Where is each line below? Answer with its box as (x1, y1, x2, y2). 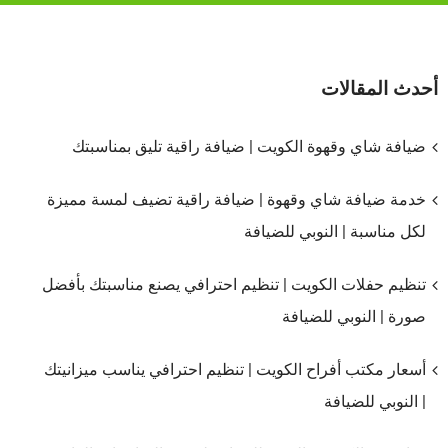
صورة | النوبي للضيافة (282, 307, 426, 327)
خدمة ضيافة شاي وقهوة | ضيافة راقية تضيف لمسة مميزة (47, 190, 426, 210)
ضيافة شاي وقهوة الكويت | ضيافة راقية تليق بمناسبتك (72, 137, 426, 157)
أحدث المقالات (321, 77, 438, 101)
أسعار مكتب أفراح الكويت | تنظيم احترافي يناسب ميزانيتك (44, 360, 426, 380)
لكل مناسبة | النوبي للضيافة (244, 222, 426, 242)
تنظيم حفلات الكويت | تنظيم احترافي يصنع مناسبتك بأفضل (42, 275, 426, 295)
